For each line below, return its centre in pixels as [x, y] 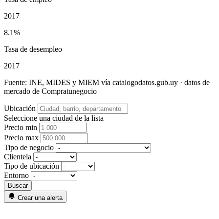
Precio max [21, 137]
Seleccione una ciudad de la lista [54, 118]
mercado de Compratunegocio [50, 91]
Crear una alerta [40, 197]
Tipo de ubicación [32, 166]
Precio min [21, 127]
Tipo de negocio [29, 147]
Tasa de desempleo [33, 49]
